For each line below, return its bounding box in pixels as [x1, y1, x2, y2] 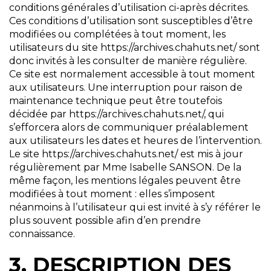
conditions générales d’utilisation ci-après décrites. [9, 2, 249, 14]
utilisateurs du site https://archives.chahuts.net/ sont [9, 42, 260, 54]
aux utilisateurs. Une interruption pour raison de [9, 82, 243, 94]
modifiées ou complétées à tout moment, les [9, 28, 226, 41]
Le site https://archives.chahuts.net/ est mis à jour [9, 148, 243, 160]
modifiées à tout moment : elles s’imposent [9, 188, 215, 200]
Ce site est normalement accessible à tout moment [9, 68, 255, 80]
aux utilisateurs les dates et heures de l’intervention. [9, 135, 262, 147]
